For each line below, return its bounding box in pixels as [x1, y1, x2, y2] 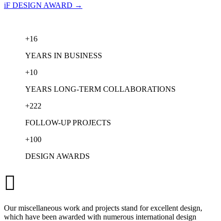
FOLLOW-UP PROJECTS [25, 118, 111, 127]
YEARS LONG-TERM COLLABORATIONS [25, 85, 176, 94]
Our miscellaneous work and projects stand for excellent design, [4, 204, 202, 213]
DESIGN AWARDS [25, 152, 90, 161]
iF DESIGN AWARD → [4, 1, 82, 10]
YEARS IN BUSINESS [25, 51, 103, 60]
